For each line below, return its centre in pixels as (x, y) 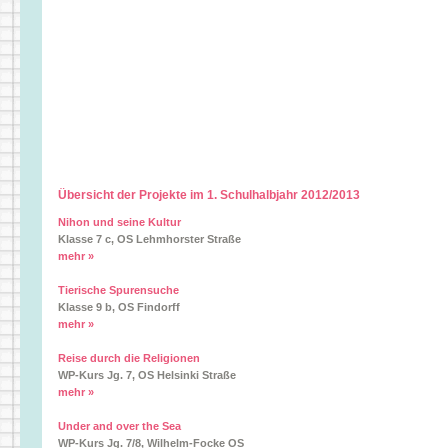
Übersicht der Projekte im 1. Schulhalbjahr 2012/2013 (209, 195)
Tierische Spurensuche (118, 290)
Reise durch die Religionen (129, 358)
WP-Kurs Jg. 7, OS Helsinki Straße (147, 375)
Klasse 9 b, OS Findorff (119, 307)
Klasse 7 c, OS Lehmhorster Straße (149, 239)
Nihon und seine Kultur (119, 222)
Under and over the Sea (119, 426)
